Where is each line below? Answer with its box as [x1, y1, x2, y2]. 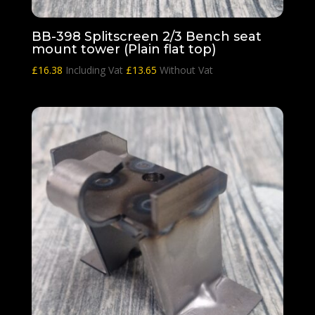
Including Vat [65, 63, 126, 77]
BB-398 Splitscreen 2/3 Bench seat [31, 29, 262, 45]
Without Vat [156, 63, 213, 77]
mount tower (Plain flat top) [31, 41, 216, 58]
